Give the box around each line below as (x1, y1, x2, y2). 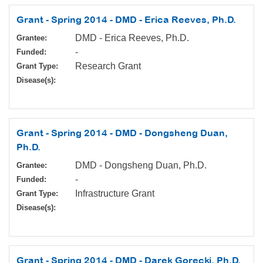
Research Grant (75, 61, 141, 72)
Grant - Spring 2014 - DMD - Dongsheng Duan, (16, 127, 228, 139)
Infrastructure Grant (75, 188, 154, 199)
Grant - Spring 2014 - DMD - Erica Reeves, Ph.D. (16, 14, 236, 25)
